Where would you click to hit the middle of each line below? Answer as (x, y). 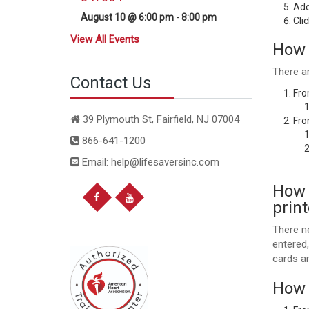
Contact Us (111, 83)
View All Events (105, 40)
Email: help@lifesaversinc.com (149, 162)
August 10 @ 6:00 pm (127, 17)
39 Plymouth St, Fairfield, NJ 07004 (160, 120)
